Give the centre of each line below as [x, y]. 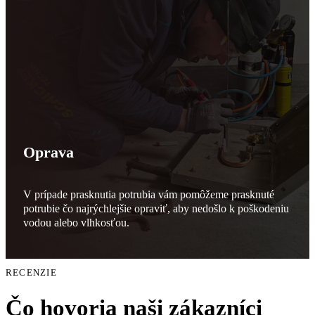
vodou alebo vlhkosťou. [76, 222]
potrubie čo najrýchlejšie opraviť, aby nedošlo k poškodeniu [156, 208]
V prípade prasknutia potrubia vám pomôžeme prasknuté [148, 194]
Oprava [48, 152]
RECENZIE [31, 272]
